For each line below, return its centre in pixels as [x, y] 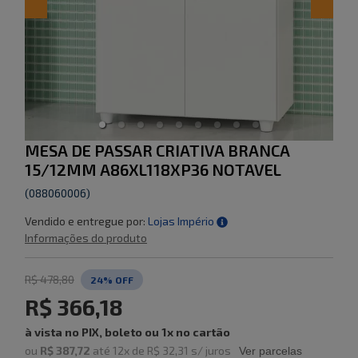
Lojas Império [181, 221]
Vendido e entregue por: [85, 221]
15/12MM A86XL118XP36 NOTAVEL [153, 169]
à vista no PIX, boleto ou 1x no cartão [127, 332]
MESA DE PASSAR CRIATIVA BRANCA [157, 150]
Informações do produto [86, 237]
